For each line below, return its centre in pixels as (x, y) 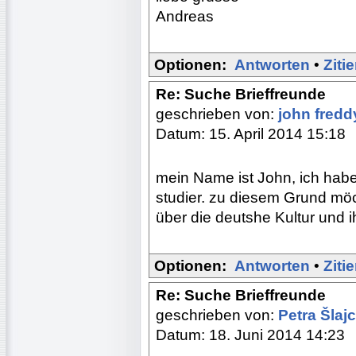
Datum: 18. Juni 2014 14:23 (250, 335)
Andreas (185, 16)
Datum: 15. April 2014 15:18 (251, 133)
